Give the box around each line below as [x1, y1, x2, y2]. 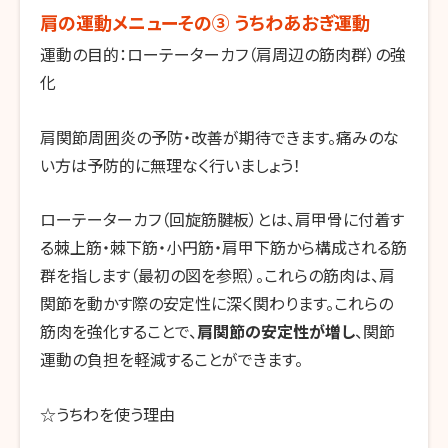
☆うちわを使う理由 [40, 401, 175, 426]
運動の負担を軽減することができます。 [40, 347, 303, 372]
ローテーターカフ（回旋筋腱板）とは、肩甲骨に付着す [40, 207, 404, 232]
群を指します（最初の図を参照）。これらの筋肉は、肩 [40, 263, 395, 288]
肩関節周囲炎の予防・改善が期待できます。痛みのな [40, 124, 399, 149]
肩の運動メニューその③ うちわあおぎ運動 [40, 9, 370, 36]
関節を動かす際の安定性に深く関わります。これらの [40, 291, 393, 316]
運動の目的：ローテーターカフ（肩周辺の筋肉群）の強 [40, 42, 406, 67]
